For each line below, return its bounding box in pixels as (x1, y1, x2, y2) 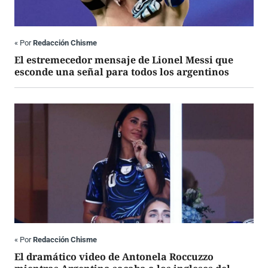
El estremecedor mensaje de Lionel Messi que (14, 53, 233, 67)
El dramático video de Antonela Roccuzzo (14, 250, 214, 264)
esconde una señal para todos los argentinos (14, 65, 229, 79)
